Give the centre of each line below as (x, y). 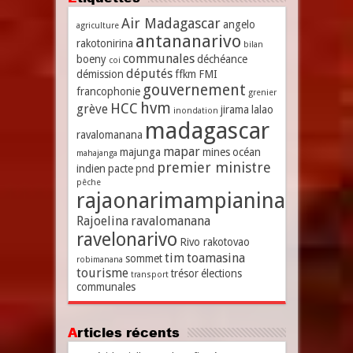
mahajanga (97, 153)
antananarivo (188, 41)
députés (149, 74)
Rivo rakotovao (214, 242)
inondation (195, 111)
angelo (239, 24)
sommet (143, 258)
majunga (140, 152)
